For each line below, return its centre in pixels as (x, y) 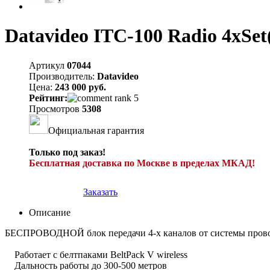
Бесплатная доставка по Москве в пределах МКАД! (142, 163)
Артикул (48, 65)
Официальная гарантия (96, 130)
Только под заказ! (67, 152)
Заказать (100, 192)
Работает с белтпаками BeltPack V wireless (96, 254)
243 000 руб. (80, 87)
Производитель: (62, 76)
